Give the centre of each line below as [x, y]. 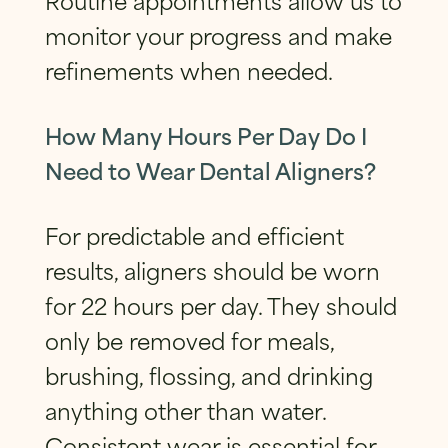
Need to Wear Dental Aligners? [210, 170]
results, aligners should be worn [212, 270]
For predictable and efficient [194, 235]
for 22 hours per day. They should [220, 305]
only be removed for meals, [189, 340]
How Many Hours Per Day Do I [205, 135]
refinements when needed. [188, 70]
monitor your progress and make [218, 35]
